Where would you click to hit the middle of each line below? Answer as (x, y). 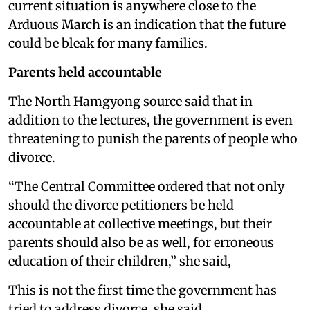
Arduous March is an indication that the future (147, 24)
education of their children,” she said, (120, 261)
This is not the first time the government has (143, 290)
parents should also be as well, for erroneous (141, 242)
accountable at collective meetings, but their (140, 224)
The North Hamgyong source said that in (130, 101)
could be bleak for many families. (108, 43)
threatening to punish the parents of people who (153, 138)
